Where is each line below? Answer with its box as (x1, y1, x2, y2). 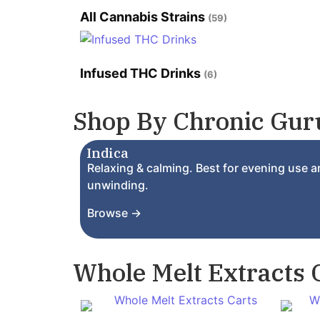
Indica (86, 144, 129, 162)
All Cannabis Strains (80, 9, 208, 25)
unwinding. (87, 178, 149, 193)
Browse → (87, 205, 141, 220)
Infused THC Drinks (80, 66, 204, 81)
